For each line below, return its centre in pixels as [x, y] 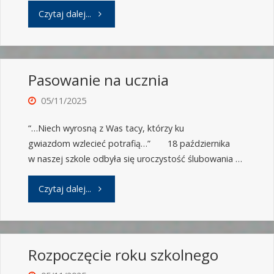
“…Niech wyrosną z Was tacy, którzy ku [106, 128]
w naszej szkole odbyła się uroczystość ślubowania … [135, 159]
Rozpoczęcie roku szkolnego [123, 255]
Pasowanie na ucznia [98, 80]
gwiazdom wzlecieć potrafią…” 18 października [129, 144]
